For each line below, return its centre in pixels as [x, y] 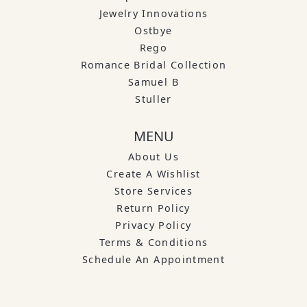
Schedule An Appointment [153, 259]
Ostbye [153, 30]
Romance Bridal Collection [153, 64]
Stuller [153, 99]
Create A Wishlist [153, 173]
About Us [153, 156]
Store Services [153, 191]
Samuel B [153, 82]
